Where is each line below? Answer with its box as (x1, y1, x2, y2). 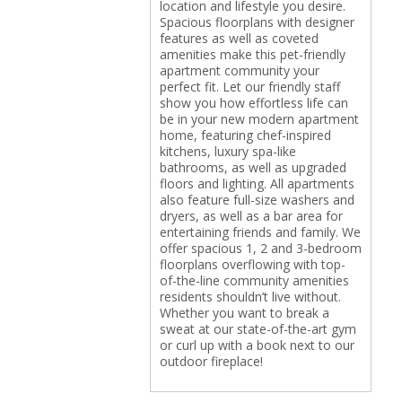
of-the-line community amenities (159, 272, 349, 289)
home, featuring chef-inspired (159, 127, 331, 144)
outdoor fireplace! (159, 353, 263, 370)
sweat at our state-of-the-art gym (159, 320, 356, 337)
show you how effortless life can (159, 94, 348, 111)
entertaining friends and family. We (159, 223, 361, 240)
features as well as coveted (159, 30, 319, 47)
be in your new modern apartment (159, 110, 359, 127)
